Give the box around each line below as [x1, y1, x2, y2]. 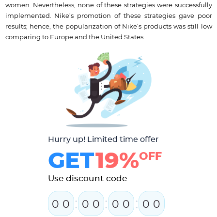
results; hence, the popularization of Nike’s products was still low [5, 23, 212, 30]
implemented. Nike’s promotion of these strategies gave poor [5, 12, 212, 19]
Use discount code [47, 174, 127, 183]
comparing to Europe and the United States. [5, 33, 146, 41]
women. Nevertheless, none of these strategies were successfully [5, 1, 212, 9]
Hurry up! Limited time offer [47, 135, 159, 143]
